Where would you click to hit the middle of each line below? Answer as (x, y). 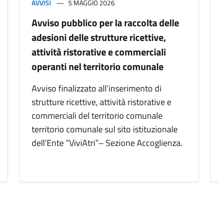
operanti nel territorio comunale (98, 67)
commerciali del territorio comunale (97, 116)
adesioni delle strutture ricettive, (99, 37)
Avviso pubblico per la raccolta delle (105, 23)
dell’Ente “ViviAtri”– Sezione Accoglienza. (107, 143)
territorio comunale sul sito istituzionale (105, 129)
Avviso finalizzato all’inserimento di (97, 89)
